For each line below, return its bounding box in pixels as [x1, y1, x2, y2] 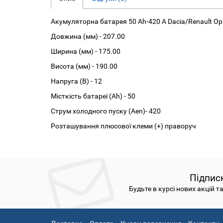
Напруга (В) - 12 [51, 77, 102, 85]
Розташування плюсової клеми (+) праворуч [51, 121, 196, 130]
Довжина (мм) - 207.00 [51, 32, 125, 40]
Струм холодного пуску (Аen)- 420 [51, 107, 161, 115]
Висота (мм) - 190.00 [51, 62, 117, 70]
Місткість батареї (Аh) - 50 [51, 92, 135, 100]
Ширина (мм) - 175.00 [51, 47, 120, 55]
